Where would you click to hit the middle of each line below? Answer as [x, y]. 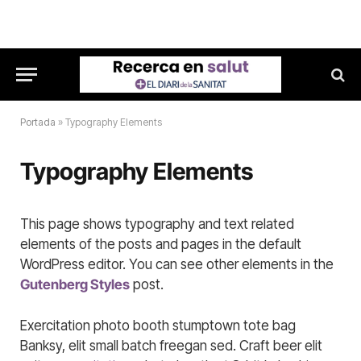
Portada [38, 122]
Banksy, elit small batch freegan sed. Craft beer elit [171, 346]
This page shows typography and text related [157, 224]
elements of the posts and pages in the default [161, 244]
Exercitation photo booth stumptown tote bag [158, 326]
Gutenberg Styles [75, 284]
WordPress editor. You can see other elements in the [177, 264]
